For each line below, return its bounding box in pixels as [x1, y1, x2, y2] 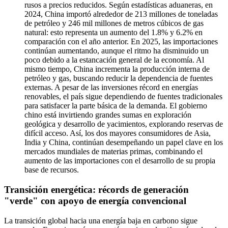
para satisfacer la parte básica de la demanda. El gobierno [24, 101, 207, 110]
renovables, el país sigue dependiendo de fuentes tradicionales [24, 92, 222, 101]
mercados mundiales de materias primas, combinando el [24, 147, 203, 156]
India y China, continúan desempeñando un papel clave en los [24, 138, 223, 147]
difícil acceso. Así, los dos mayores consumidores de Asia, [24, 129, 211, 138]
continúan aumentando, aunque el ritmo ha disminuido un [24, 46, 209, 55]
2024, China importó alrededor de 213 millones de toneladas [24, 10, 218, 19]
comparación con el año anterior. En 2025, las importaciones [24, 37, 218, 46]
